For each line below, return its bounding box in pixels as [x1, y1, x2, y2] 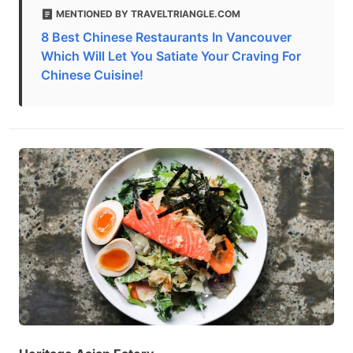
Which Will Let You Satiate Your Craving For [41, 48, 301, 64]
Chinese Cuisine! [41, 67, 143, 83]
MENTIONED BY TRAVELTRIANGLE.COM [56, 8, 240, 20]
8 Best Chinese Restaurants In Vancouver [41, 29, 292, 45]
